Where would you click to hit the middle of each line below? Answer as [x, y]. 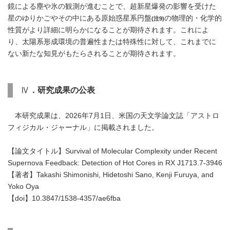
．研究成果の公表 [62, 90]
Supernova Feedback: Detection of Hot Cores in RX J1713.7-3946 [115, 163]
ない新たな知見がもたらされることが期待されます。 [94, 54]
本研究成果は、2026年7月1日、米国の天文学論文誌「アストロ [113, 116]
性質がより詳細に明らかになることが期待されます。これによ [108, 30]
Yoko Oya [23, 187]
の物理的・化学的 [193, 18]
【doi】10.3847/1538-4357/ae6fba [64, 198]
